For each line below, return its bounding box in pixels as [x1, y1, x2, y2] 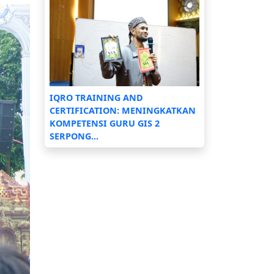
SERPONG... [50, 130, 98, 142]
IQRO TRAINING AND [50, 91, 143, 103]
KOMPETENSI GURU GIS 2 [50, 117, 160, 129]
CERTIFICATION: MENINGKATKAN [50, 104, 196, 116]
